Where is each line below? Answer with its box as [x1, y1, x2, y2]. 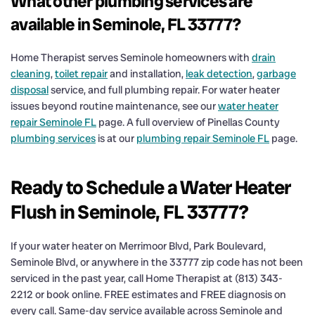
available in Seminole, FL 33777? [11, 13, 240, 35]
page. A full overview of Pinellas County [96, 115, 280, 129]
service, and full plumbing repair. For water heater [49, 82, 280, 97]
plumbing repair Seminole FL [136, 131, 269, 146]
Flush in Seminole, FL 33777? [11, 199, 248, 224]
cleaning [11, 66, 51, 81]
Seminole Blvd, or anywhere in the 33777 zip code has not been [11, 255, 303, 269]
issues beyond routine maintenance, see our [11, 98, 218, 113]
